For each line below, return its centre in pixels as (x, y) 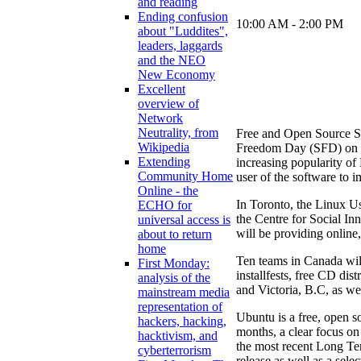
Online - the (168, 191)
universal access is (184, 220)
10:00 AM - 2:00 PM (290, 23)
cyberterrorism (174, 351)
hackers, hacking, (182, 322)
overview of (168, 104)
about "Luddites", (183, 31)
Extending (164, 162)
